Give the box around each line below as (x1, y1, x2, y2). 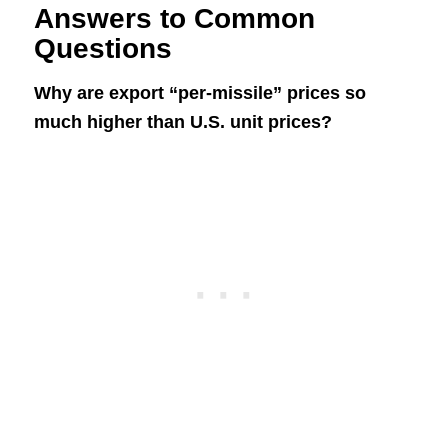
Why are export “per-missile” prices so (33, 82, 366, 103)
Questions (33, 32, 172, 64)
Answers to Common (33, 2, 315, 34)
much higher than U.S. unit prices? (33, 111, 332, 132)
